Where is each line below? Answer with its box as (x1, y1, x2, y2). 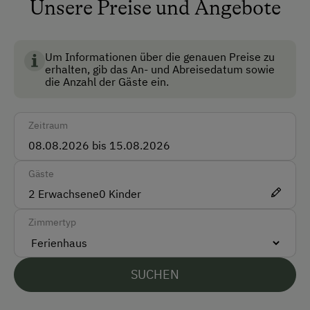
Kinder (106, 187, 141, 201)
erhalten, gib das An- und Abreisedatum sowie (45, 62, 275, 77)
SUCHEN (131, 266, 179, 283)
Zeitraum (28, 119, 68, 132)
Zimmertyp (28, 216, 76, 229)
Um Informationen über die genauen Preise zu (45, 50, 275, 64)
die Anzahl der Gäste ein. (45, 75, 169, 89)
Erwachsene (35, 187, 99, 201)
